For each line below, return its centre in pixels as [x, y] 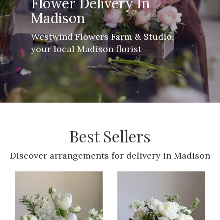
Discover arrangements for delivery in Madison [110, 156]
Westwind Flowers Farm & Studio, [102, 36]
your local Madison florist [86, 49]
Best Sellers [110, 136]
